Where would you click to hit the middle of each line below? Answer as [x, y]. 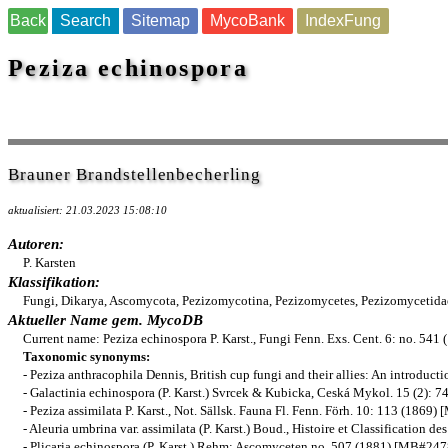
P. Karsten [49, 262]
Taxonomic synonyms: [86, 356]
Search [85, 20]
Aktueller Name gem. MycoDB [105, 320]
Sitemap [160, 20]
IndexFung [343, 20]
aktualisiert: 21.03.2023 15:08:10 [87, 210]
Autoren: [36, 244]
